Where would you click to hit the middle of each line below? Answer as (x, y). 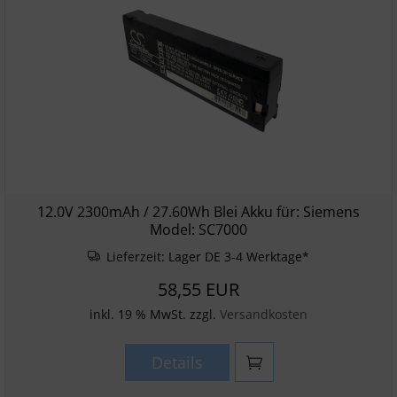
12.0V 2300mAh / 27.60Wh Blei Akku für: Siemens (198, 212)
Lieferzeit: (136, 257)
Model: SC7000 (198, 230)
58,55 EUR (198, 289)
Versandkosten (264, 314)
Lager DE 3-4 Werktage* (239, 257)
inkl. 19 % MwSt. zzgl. (155, 314)
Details (177, 362)
